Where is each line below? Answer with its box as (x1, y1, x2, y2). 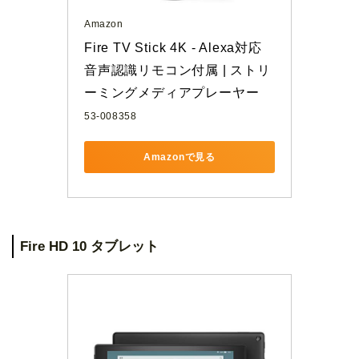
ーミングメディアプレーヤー (84, 86, 260, 99)
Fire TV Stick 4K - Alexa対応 (84, 41, 262, 54)
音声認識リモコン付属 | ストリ (84, 63, 271, 77)
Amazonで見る (143, 151, 216, 163)
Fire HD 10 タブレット (20, 239, 159, 254)
